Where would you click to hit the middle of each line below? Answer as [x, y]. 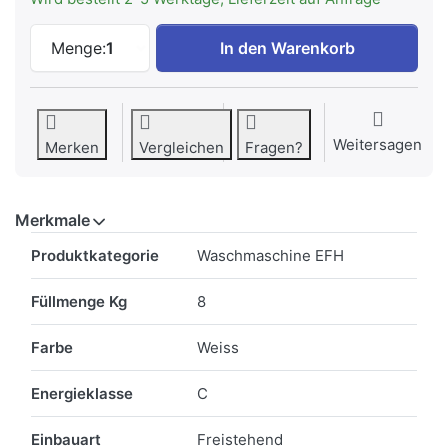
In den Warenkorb [287, 48]
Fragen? [274, 148]
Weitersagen [377, 145]
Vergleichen [181, 148]
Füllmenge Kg [79, 302]
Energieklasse [82, 394]
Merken [72, 148]
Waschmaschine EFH [270, 256]
